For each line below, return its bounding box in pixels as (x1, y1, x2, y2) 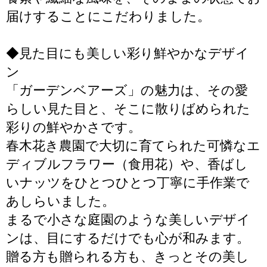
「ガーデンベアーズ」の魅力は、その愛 (6, 83, 248, 98)
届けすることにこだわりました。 (6, 9, 210, 24)
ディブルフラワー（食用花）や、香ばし (6, 157, 248, 172)
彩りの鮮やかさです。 (6, 120, 141, 135)
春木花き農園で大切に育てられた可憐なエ (6, 138, 260, 153)
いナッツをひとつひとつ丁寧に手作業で (6, 175, 250, 190)
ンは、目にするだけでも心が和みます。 (6, 231, 250, 246)
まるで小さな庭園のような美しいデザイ (6, 212, 250, 227)
